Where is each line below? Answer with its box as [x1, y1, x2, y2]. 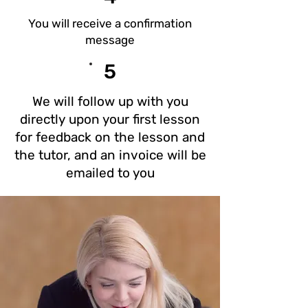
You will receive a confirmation [28, 16, 192, 30]
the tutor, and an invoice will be [14, 147, 206, 163]
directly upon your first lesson [20, 111, 200, 127]
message [85, 33, 135, 47]
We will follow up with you [32, 93, 188, 109]
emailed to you [65, 165, 155, 181]
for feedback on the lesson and [15, 129, 205, 145]
